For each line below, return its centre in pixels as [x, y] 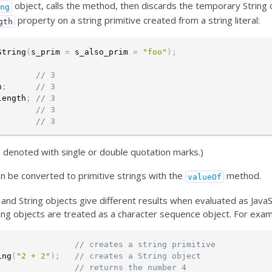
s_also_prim [101, 52]
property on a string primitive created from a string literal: [138, 20]
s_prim [48, 52]
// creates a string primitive [145, 245]
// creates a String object [138, 256]
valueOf [205, 177]
